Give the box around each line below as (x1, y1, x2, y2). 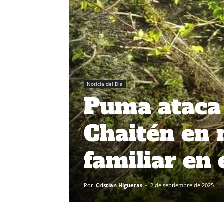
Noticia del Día (87, 80, 123, 88)
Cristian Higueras (96, 181, 142, 189)
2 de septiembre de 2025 (150, 181, 214, 189)
